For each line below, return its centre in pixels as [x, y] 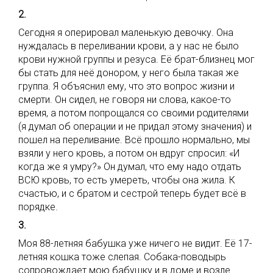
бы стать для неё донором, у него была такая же [129, 73]
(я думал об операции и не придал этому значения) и [135, 126]
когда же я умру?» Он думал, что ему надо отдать [130, 167]
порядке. [38, 207]
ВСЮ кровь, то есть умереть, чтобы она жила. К [127, 180]
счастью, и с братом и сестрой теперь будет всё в [132, 193]
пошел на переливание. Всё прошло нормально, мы [134, 140]
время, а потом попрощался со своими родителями [133, 113]
